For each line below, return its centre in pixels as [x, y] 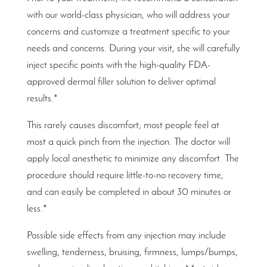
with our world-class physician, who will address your [128, 15]
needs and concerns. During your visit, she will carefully [133, 49]
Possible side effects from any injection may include [126, 236]
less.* [37, 209]
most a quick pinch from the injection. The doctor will [128, 142]
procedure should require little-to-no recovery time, [125, 176]
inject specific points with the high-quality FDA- [118, 65]
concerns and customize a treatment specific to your [128, 32]
